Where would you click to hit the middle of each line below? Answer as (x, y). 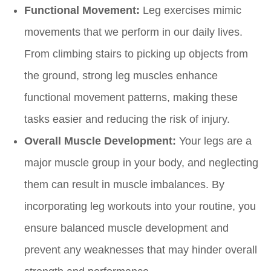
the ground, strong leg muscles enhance (121, 76)
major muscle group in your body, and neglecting (141, 163)
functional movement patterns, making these (131, 98)
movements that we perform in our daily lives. (133, 32)
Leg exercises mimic (191, 11)
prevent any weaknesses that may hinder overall (141, 250)
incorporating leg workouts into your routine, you (140, 207)
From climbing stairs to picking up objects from (136, 54)
